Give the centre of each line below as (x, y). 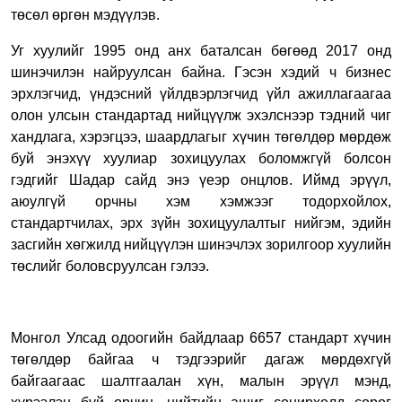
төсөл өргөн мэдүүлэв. (85, 14)
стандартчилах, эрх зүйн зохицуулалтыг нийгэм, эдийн (201, 223)
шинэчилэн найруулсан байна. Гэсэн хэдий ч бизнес (201, 72)
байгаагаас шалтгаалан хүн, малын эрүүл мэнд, (201, 380)
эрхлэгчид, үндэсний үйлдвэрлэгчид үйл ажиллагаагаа (201, 93)
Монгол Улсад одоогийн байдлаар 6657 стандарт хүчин (201, 337)
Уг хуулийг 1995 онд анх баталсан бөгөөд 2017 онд (201, 50)
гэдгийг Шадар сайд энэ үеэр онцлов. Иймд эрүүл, (201, 179)
